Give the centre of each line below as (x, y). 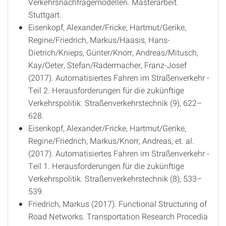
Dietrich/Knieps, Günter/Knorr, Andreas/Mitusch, (113, 52)
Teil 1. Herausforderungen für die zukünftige (106, 166)
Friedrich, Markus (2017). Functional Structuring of (118, 204)
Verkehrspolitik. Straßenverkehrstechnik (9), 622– (115, 103)
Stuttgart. (45, 14)
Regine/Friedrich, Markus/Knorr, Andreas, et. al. (111, 140)
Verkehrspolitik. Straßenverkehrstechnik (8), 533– (115, 178)
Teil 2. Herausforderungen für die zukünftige (106, 90)
